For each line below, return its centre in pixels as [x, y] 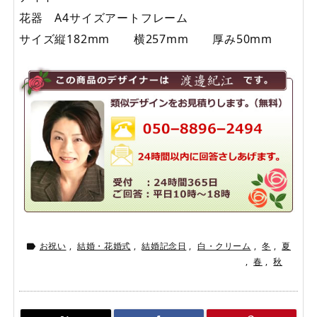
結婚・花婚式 [104, 246]
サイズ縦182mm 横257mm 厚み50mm [146, 39]
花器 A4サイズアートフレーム [104, 18]
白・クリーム [224, 246]
